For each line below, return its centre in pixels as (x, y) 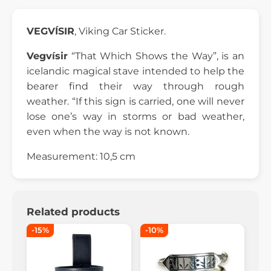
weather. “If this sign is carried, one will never (135, 101)
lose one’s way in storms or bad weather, (135, 116)
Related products (73, 211)
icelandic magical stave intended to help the (135, 71)
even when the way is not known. (108, 131)
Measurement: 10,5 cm (81, 156)
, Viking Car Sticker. (120, 31)
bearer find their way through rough (135, 86)
